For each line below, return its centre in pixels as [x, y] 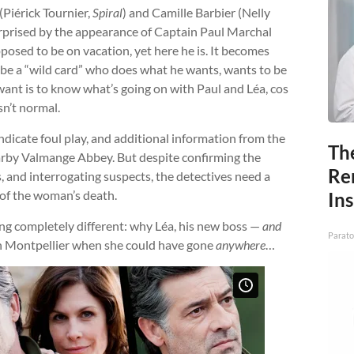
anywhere [241, 245]
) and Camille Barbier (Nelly [196, 13]
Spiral [107, 13]
